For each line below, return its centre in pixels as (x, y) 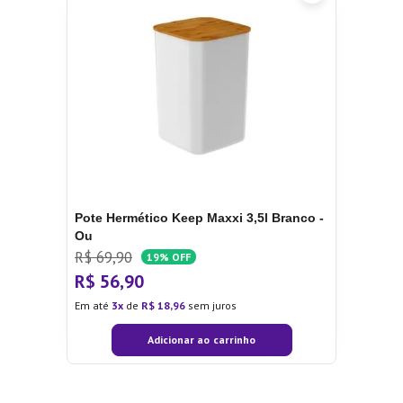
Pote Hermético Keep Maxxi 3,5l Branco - (199, 217)
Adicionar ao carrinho (201, 339)
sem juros (211, 305)
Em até (93, 305)
